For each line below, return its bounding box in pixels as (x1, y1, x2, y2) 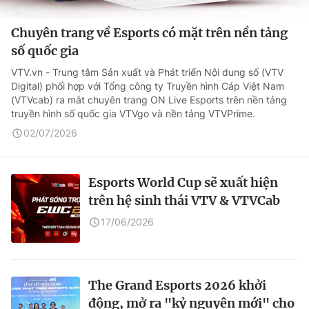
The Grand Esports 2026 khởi (88, 277, 266, 293)
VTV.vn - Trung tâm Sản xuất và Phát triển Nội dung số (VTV (11, 66, 283, 78)
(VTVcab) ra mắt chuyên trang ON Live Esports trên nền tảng (11, 94, 287, 106)
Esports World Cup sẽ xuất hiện (88, 175, 278, 190)
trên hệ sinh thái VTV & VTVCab (88, 192, 280, 208)
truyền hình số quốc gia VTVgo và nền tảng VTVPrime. (11, 108, 255, 119)
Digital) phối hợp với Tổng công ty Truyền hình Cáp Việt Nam (11, 80, 284, 92)
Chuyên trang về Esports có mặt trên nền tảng (11, 25, 288, 41)
